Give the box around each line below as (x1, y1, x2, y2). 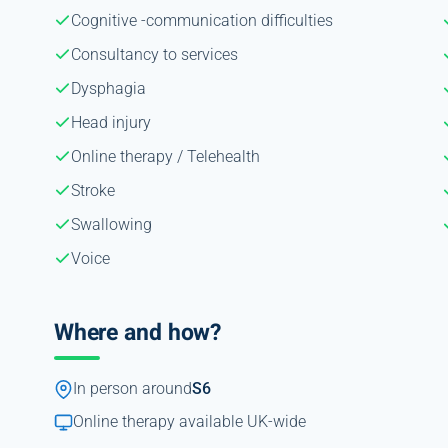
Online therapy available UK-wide (72, 412, 306, 431)
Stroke (70, 180, 115, 200)
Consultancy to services (70, 44, 238, 64)
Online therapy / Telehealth (70, 146, 260, 166)
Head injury (70, 112, 151, 132)
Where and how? (53, 315, 222, 350)
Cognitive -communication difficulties (70, 10, 333, 30)
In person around (72, 379, 192, 398)
